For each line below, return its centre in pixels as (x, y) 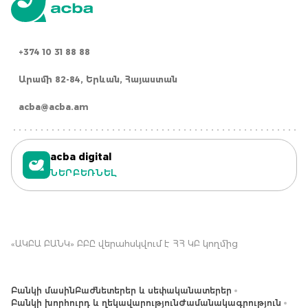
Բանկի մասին (43, 290)
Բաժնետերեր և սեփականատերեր (153, 290)
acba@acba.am (53, 107)
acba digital (81, 156)
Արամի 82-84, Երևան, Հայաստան (98, 79)
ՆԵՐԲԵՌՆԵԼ (84, 172)
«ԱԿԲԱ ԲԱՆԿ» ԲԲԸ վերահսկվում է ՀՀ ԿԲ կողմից (124, 243)
